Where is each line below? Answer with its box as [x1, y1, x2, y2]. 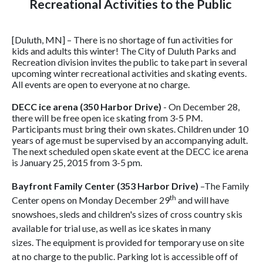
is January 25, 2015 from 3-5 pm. [12, 157, 142, 168]
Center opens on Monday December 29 [12, 194, 170, 205]
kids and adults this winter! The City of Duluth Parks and [12, 45, 236, 56]
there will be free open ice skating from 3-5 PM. [12, 112, 203, 123]
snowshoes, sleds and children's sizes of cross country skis [12, 208, 242, 220]
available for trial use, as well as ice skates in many [12, 222, 211, 234]
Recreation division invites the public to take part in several [12, 56, 247, 68]
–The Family [198, 180, 249, 191]
